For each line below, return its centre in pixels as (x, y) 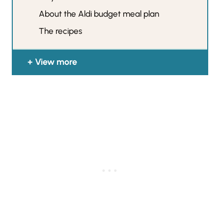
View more (56, 62)
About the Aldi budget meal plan (99, 14)
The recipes (61, 31)
